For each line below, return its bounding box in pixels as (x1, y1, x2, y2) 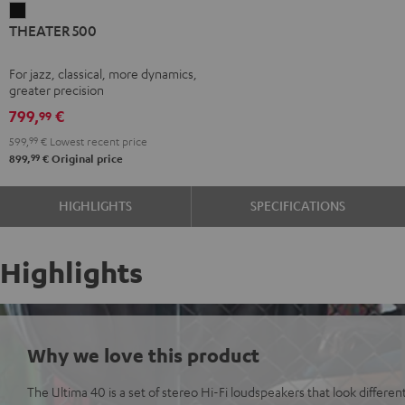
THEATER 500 (9, 21, 97, 39)
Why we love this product (27, 342, 259, 367)
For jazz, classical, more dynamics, (9, 64, 197, 81)
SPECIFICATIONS (250, 196, 346, 213)
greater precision (9, 80, 104, 98)
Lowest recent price (47, 133, 147, 148)
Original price (49, 151, 123, 165)
